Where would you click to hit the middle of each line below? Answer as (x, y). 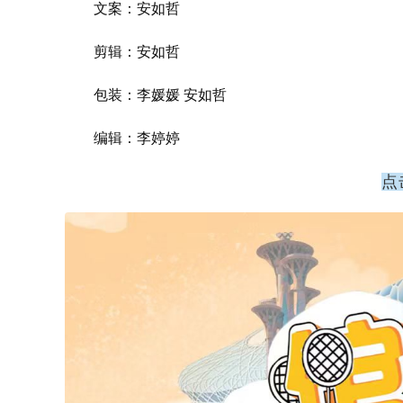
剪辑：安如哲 (137, 51)
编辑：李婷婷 (139, 138)
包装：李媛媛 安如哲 (160, 94)
